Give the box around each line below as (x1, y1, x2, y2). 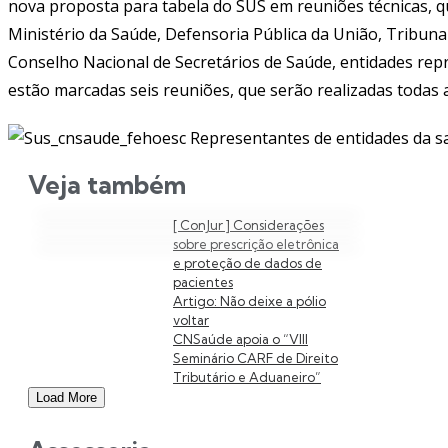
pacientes (173, 273, 233, 290)
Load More (36, 389, 97, 405)
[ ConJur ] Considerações (173, 216, 324, 233)
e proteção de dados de (173, 254, 322, 271)
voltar (173, 311, 209, 328)
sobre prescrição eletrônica (173, 235, 339, 252)
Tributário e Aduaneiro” (173, 368, 321, 385)
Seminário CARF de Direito (173, 349, 338, 366)
